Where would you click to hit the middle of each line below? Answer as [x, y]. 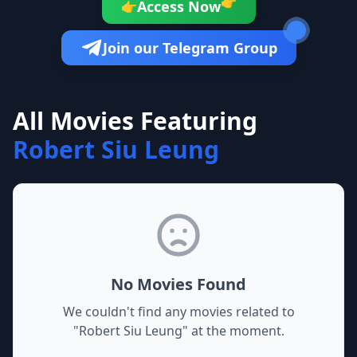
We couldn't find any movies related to [178, 312]
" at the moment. [233, 331]
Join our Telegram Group [190, 48]
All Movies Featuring [135, 121]
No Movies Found [178, 284]
